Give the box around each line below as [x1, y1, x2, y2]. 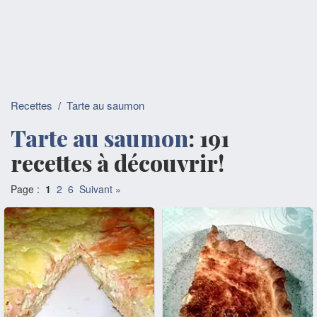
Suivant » [79, 182, 121, 196]
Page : [11, 182, 45, 196]
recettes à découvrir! [11, 147, 224, 178]
